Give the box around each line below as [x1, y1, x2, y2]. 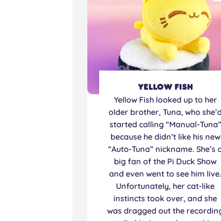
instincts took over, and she [113, 193, 218, 204]
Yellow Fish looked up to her [113, 95, 217, 105]
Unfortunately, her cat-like [116, 181, 215, 191]
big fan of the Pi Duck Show [114, 156, 217, 167]
